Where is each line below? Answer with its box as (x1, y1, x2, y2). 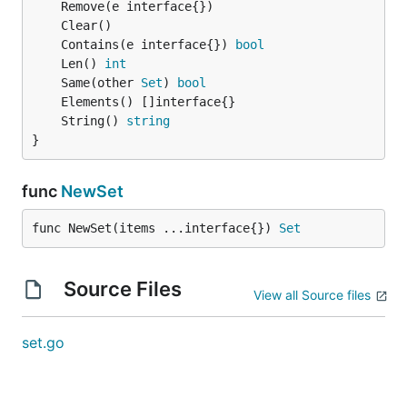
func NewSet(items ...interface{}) (32, 221, 279, 235)
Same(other (61, 75, 141, 90)
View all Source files (253, 287, 371, 303)
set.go (22, 333, 65, 352)
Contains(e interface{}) (61, 37, 235, 52)
